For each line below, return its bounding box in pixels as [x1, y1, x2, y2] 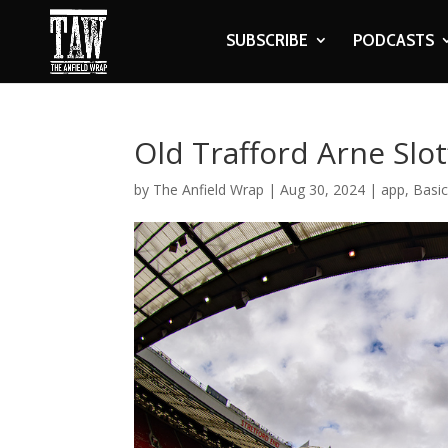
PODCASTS [352, 29, 434, 51]
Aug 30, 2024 [280, 180, 366, 199]
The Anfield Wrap [153, 180, 265, 199]
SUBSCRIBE [225, 29, 308, 51]
